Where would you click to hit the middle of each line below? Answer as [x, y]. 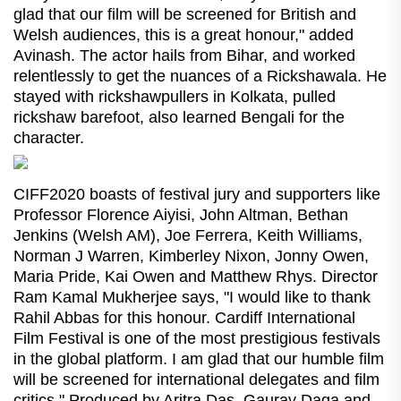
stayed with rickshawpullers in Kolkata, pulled [175, 96]
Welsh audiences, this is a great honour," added [183, 34]
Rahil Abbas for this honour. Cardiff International [184, 317]
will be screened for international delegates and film [196, 379]
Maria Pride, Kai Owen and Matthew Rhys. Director [196, 276]
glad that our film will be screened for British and [185, 14]
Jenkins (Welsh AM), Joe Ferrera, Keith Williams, [188, 235]
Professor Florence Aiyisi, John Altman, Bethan [181, 214]
